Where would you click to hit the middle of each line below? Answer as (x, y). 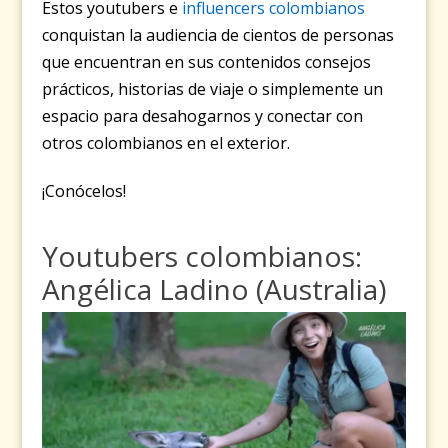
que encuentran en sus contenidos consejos (207, 62)
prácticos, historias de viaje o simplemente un (213, 89)
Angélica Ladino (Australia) (214, 289)
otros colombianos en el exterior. (166, 143)
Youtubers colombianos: (202, 256)
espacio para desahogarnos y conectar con (203, 116)
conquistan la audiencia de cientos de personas (218, 35)
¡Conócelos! (84, 191)
